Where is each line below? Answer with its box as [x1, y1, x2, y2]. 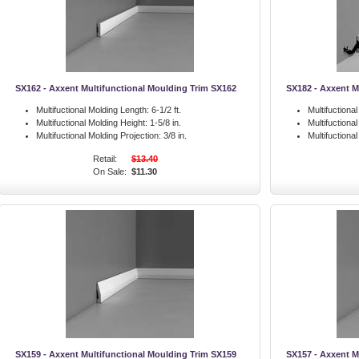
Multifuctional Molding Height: [36, 118, 147, 127]
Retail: [93, 154, 117, 163]
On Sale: [93, 167, 127, 176]
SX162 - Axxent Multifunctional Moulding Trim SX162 [14, 83, 236, 93]
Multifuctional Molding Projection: [36, 131, 161, 140]
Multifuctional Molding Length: [36, 105, 149, 115]
